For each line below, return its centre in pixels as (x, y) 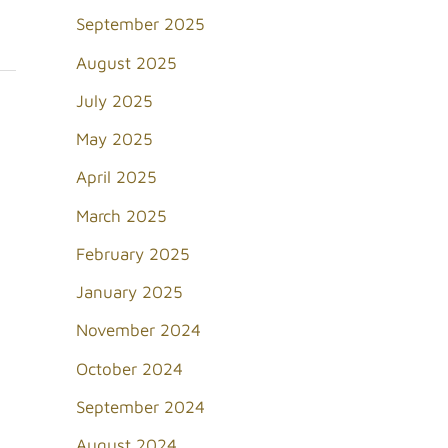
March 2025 (121, 215)
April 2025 (116, 177)
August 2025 (126, 62)
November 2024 (138, 330)
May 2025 (114, 139)
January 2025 (129, 292)
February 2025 (133, 253)
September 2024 (140, 406)
